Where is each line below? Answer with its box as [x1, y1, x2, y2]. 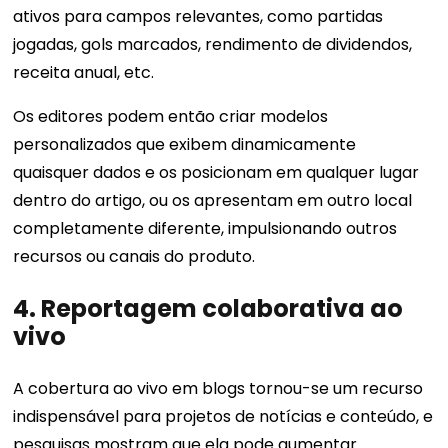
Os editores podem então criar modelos [13, 105, 329, 129]
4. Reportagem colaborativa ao [13, 292, 404, 326]
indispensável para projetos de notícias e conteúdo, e [13, 405, 434, 429]
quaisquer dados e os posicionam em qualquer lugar [13, 161, 420, 185]
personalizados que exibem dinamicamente [13, 133, 357, 157]
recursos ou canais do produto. [13, 245, 256, 269]
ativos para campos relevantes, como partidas [13, 5, 384, 29]
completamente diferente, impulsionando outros [13, 217, 398, 241]
